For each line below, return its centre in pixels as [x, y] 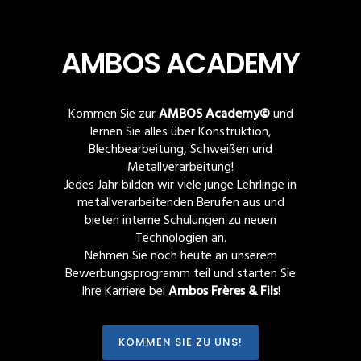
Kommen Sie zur [113, 114]
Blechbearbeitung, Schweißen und [180, 150]
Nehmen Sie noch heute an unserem [180, 256]
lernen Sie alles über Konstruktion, [180, 132]
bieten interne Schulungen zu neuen [180, 221]
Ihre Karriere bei [124, 292]
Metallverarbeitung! [180, 168]
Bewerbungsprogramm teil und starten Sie [180, 274]
